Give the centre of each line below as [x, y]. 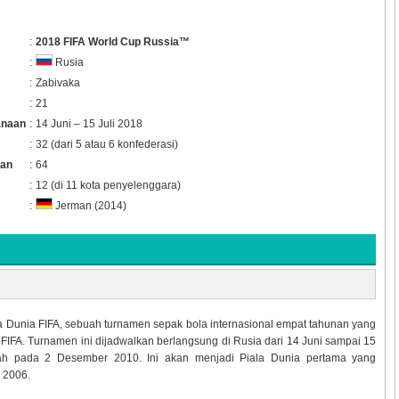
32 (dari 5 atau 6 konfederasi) [106, 144]
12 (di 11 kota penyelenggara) [108, 185]
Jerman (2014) [89, 206]
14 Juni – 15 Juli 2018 [89, 123]
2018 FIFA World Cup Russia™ [112, 41]
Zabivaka [57, 82]
